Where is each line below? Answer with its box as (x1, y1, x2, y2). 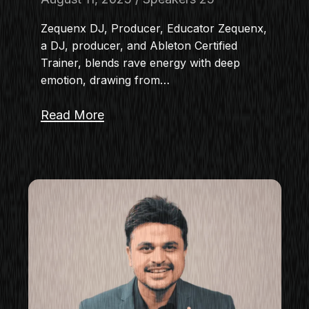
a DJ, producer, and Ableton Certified (40, 38, 237, 52)
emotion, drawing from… (40, 72, 170, 87)
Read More (40, 107, 104, 122)
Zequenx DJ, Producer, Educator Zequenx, (40, 21, 267, 35)
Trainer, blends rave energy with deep (40, 55, 240, 70)
